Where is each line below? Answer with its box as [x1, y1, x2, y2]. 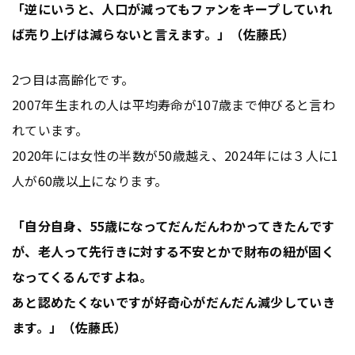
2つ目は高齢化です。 [12, 70, 135, 90]
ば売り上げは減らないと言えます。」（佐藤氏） [12, 25, 296, 44]
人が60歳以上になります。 [12, 171, 168, 191]
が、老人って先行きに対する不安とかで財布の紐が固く [12, 242, 335, 261]
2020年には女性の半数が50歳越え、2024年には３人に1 [12, 146, 339, 166]
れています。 [12, 120, 88, 140]
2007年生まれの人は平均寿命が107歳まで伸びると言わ [12, 95, 335, 115]
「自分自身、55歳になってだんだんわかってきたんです [12, 216, 335, 236]
